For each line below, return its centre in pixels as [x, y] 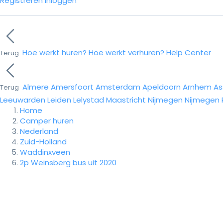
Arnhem [197, 87]
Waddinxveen [45, 152]
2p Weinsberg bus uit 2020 [68, 163]
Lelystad [89, 100]
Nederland [39, 131]
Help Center [189, 53]
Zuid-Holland [43, 142]
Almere [36, 87]
